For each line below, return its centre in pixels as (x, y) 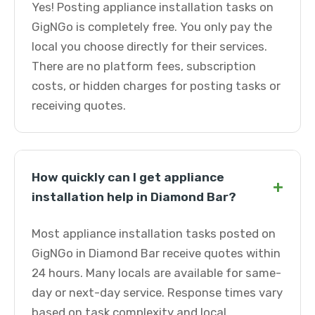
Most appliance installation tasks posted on (154, 233)
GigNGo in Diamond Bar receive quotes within (156, 253)
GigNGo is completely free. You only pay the (152, 27)
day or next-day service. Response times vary (157, 292)
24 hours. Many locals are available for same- (156, 273)
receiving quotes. (79, 105)
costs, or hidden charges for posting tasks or (156, 86)
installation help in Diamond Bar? (134, 197)
